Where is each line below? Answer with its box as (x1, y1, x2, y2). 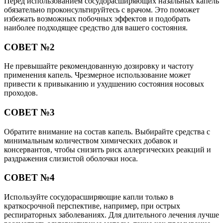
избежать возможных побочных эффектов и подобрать (4, 14, 190, 23)
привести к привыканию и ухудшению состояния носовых (4, 80, 204, 89)
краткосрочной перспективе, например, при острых (4, 202, 180, 211)
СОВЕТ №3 (4, 107, 55, 118)
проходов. (4, 89, 38, 98)
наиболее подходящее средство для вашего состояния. (4, 23, 188, 32)
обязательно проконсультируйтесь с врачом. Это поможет (4, 5, 200, 14)
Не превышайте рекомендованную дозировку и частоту (4, 62, 194, 71)
